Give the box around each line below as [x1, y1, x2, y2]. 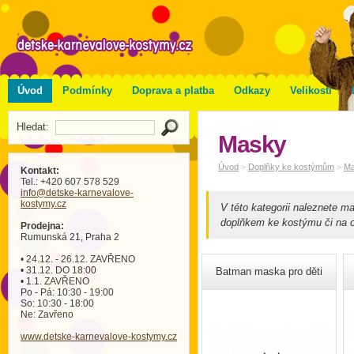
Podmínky [62, 85, 112, 96]
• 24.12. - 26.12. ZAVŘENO [21, 254, 135, 265]
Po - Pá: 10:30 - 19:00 [21, 287, 114, 298]
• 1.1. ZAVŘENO [21, 276, 89, 287]
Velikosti [290, 85, 332, 96]
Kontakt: [21, 165, 59, 176]
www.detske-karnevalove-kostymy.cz [21, 331, 177, 342]
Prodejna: [21, 220, 64, 232]
